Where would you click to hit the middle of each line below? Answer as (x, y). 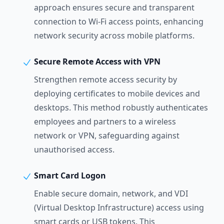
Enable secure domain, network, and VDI (111, 194)
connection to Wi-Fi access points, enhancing (119, 22)
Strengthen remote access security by (105, 80)
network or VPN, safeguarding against (107, 136)
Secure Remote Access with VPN (96, 62)
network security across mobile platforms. (114, 36)
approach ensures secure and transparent (114, 8)
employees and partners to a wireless (105, 122)
